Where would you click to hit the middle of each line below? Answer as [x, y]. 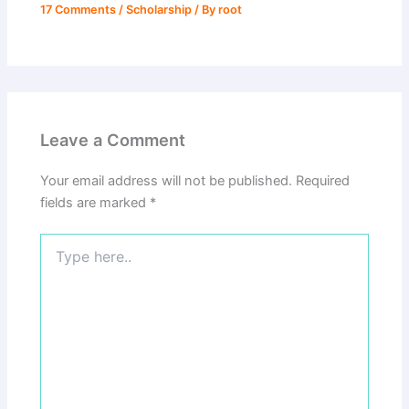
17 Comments [79, 10]
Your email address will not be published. [167, 180]
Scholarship [159, 10]
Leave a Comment [113, 139]
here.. [57, 259]
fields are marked [95, 202]
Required [323, 180]
